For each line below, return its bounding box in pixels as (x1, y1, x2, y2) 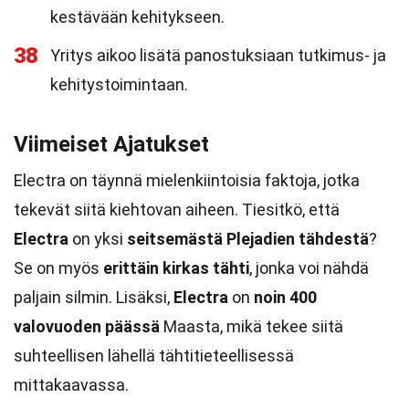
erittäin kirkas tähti (103, 258, 249, 278)
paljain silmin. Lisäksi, (14, 288, 173, 307)
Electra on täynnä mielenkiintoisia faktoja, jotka (14, 171, 360, 190)
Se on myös (14, 258, 103, 278)
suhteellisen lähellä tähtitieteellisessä (14, 346, 294, 365)
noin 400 (254, 288, 317, 307)
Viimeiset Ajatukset (14, 131, 209, 157)
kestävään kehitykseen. (50, 7, 225, 26)
